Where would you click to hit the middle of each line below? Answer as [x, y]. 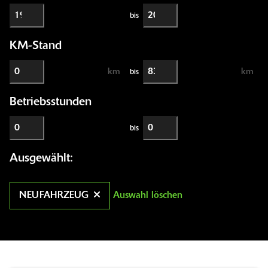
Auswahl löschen [148, 196]
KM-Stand [36, 46]
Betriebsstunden [51, 103]
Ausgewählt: [41, 159]
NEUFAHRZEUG [54, 196]
